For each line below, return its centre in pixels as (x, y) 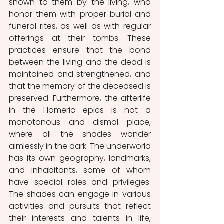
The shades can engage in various (80, 194)
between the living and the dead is (80, 62)
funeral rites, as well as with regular (80, 26)
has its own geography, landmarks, (80, 158)
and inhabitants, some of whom (80, 170)
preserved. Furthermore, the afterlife (80, 98)
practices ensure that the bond (80, 50)
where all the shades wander (80, 134)
